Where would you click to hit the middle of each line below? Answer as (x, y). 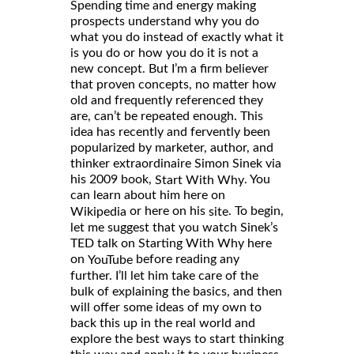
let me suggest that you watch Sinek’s (174, 228)
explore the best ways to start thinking (177, 339)
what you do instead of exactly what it (177, 37)
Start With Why (200, 180)
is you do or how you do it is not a (164, 53)
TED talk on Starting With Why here (171, 244)
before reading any (186, 260)
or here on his (168, 211)
